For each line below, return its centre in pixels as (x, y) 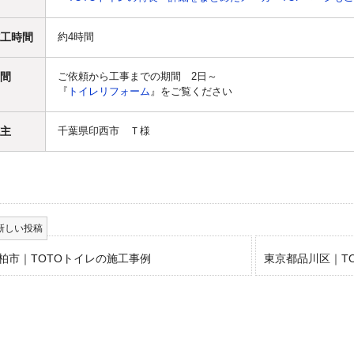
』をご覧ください (191, 92)
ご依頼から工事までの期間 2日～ (137, 77)
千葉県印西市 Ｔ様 (104, 131)
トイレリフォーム (109, 92)
